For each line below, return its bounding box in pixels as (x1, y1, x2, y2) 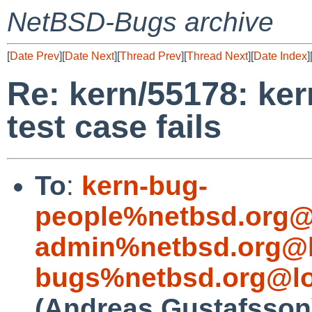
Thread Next (187, 50, 248, 62)
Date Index (253, 50, 307, 62)
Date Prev (10, 50, 59, 62)
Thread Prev (120, 50, 181, 62)
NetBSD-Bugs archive (7, 7, 274, 37)
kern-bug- (81, 170, 208, 201)
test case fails (7, 108, 221, 146)
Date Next (65, 50, 114, 62)
